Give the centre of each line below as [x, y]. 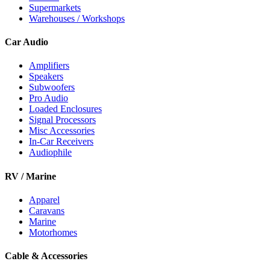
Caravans [47, 210]
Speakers [46, 77]
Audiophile [50, 152]
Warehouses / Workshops [77, 18]
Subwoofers [52, 87]
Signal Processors [62, 120]
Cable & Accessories [46, 256]
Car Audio [27, 42]
